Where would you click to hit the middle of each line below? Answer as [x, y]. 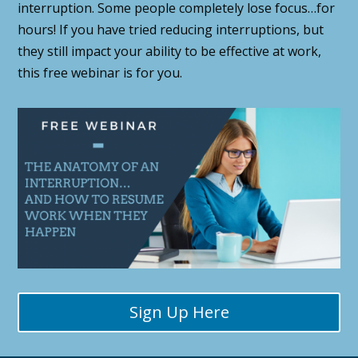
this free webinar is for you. [100, 72]
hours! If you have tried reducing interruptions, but [171, 29]
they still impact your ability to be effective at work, [170, 51]
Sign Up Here [179, 312]
